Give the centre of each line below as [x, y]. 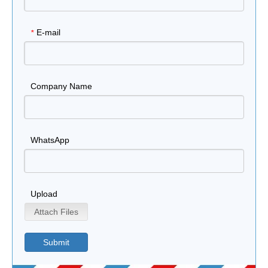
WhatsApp [50, 140]
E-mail [48, 32]
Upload [44, 194]
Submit [56, 242]
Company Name [61, 86]
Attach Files [56, 212]
